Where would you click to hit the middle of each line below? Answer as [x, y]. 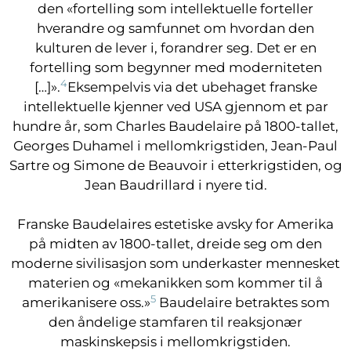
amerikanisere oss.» [86, 302]
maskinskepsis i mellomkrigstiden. [175, 342]
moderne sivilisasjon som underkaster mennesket [175, 263]
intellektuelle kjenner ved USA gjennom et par [175, 107]
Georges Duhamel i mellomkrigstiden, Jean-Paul [175, 146]
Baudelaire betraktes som [242, 302]
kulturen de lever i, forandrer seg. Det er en [175, 48]
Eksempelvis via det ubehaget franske [192, 87]
